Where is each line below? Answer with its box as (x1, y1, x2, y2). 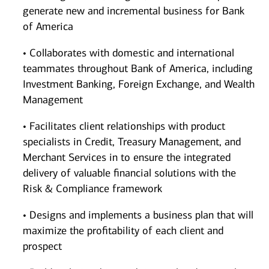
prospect (23, 240, 62, 253)
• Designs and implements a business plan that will (23, 208, 253, 222)
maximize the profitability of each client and (23, 224, 223, 238)
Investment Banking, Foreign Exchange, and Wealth (23, 77, 255, 91)
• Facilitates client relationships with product (23, 119, 225, 133)
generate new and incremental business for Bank (23, 4, 244, 18)
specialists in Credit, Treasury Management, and (23, 135, 241, 149)
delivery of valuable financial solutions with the (23, 166, 236, 180)
